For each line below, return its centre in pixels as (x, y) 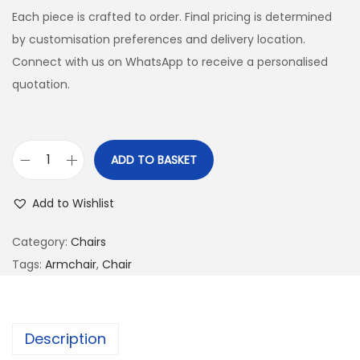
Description (65, 339)
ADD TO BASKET (154, 160)
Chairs (88, 242)
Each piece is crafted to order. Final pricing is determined (172, 17)
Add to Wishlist (73, 204)
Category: (41, 242)
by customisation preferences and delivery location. (159, 40)
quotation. (41, 85)
